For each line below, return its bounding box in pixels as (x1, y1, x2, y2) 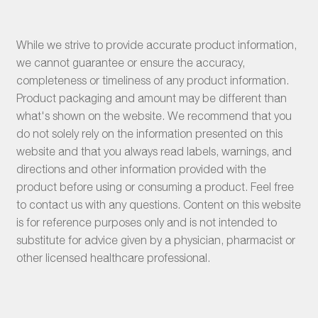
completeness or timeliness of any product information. (16, 74, 289, 87)
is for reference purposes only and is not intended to (16, 216, 277, 229)
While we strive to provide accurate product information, (16, 38, 297, 52)
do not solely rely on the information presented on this (16, 127, 283, 141)
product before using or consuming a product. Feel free (16, 180, 294, 194)
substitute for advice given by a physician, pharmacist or (16, 234, 295, 247)
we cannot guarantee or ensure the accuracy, (16, 56, 245, 70)
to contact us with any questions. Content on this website (16, 198, 301, 212)
